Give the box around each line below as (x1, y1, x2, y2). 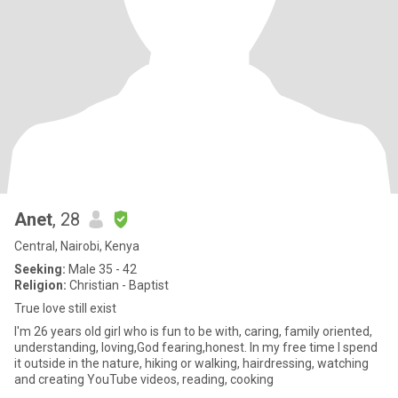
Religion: (14, 278, 67, 292)
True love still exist (14, 301, 116, 315)
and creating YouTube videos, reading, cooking (14, 372, 274, 386)
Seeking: (14, 262, 66, 276)
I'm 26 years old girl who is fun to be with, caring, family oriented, (14, 324, 123, 338)
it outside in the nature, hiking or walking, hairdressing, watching (14, 356, 369, 370)
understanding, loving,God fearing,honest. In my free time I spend (14, 340, 378, 354)
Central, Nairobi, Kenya (14, 239, 139, 253)
